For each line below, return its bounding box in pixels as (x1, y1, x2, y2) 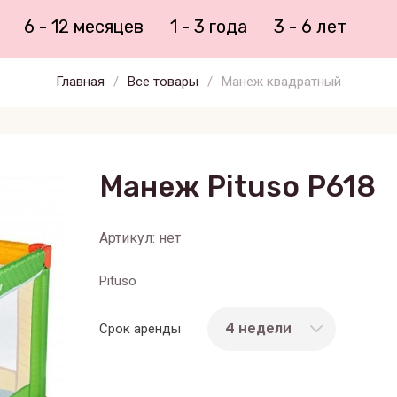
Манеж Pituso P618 (99, 168, 376, 204)
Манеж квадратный (222, 73, 341, 90)
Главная (56, 73, 105, 90)
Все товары (128, 73, 198, 90)
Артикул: (99, 229, 155, 246)
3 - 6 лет (273, 15, 347, 37)
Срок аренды (99, 320, 181, 337)
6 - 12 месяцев (23, 15, 144, 37)
